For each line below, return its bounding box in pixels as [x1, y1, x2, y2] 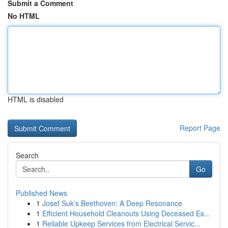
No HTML [8, 11, 40, 21]
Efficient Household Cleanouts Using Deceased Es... [42, 208, 210, 218]
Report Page [180, 123, 220, 133]
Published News [16, 188, 67, 198]
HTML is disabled [8, 94, 64, 104]
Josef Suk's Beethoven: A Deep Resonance [42, 198, 182, 208]
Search [16, 150, 39, 160]
